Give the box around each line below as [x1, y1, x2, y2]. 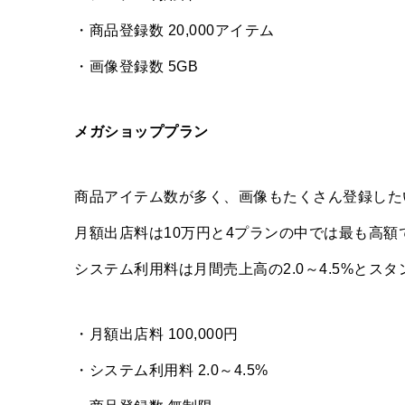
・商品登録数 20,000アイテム [74, 23, 275, 39]
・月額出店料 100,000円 [74, 326, 239, 343]
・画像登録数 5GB [74, 59, 198, 75]
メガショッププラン [74, 124, 209, 140]
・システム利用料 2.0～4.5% [74, 363, 268, 379]
